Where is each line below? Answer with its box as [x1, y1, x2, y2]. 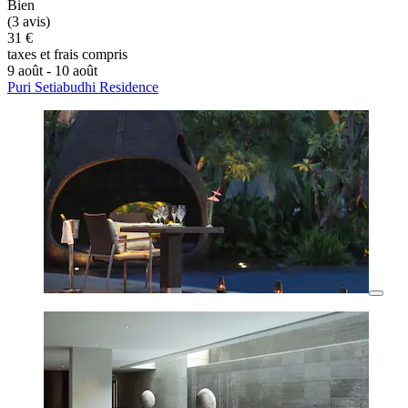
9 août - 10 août [7, 63, 97, 79]
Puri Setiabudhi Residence [7, 79, 158, 96]
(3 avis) [7, 14, 50, 30]
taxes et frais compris [7, 46, 127, 63]
